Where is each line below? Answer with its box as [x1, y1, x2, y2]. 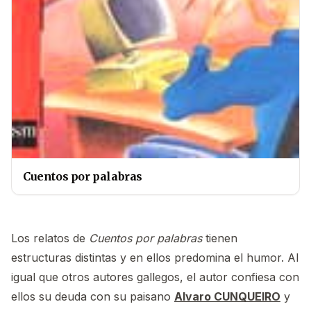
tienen [202, 231, 237, 246]
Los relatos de [11, 231, 89, 246]
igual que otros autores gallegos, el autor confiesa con [11, 270, 299, 285]
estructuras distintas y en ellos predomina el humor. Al [11, 251, 299, 265]
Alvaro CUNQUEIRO [174, 289, 280, 304]
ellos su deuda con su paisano [11, 289, 174, 304]
